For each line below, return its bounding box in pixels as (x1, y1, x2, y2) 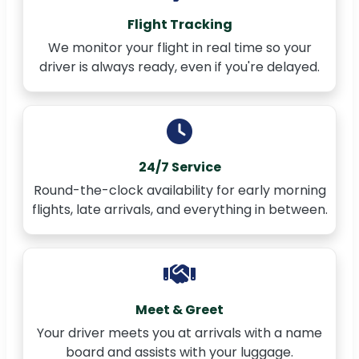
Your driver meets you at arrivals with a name (37, 324, 322, 343)
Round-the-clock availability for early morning (33, 181, 326, 200)
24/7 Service (138, 158, 221, 177)
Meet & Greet (135, 301, 224, 320)
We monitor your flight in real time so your (47, 38, 312, 58)
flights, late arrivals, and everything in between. (31, 200, 328, 220)
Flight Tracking (127, 15, 232, 34)
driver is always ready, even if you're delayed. (39, 58, 320, 77)
